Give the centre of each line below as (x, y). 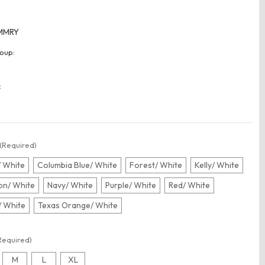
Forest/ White (156, 165)
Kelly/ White (217, 165)
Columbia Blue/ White (77, 165)
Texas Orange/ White (78, 206)
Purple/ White (131, 185)
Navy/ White (70, 185)
